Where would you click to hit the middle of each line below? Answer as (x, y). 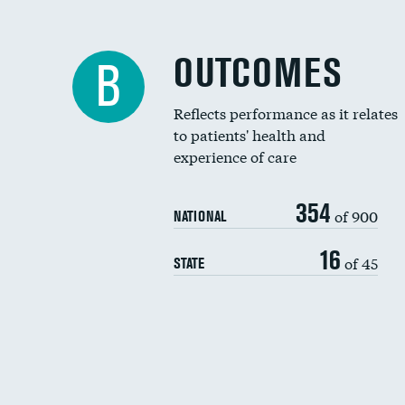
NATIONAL (200, 216)
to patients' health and (250, 134)
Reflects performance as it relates (286, 113)
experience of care (235, 156)
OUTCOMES (258, 73)
